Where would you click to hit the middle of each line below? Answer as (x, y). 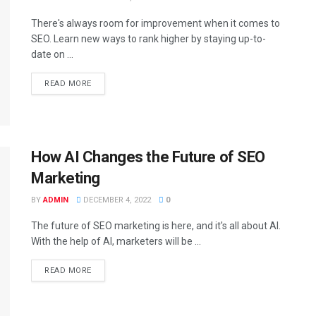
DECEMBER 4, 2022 (116, 200)
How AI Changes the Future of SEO (148, 157)
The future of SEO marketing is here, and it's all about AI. (156, 226)
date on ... (52, 54)
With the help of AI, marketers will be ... (116, 242)
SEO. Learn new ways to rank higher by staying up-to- (148, 39)
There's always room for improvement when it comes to (156, 23)
